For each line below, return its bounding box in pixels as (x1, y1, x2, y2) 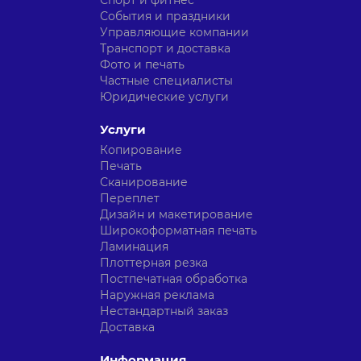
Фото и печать (100, 57, 185, 73)
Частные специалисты (100, 73, 233, 89)
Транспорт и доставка (100, 41, 230, 56)
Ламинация (100, 239, 168, 255)
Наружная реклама (100, 288, 214, 303)
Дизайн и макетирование (100, 207, 253, 222)
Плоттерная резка (100, 255, 208, 271)
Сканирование (100, 175, 188, 190)
